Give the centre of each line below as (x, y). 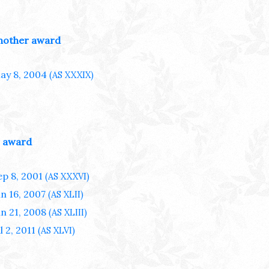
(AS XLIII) (67, 212)
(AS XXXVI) (66, 176)
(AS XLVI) (55, 230)
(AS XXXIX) (70, 75)
